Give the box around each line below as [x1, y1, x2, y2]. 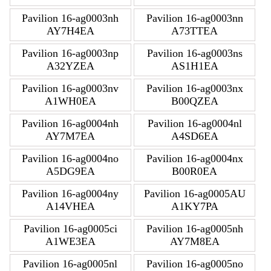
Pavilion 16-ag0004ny [22, 187, 119, 200]
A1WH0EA [44, 94, 96, 107]
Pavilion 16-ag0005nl [23, 257, 118, 270]
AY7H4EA [46, 24, 94, 37]
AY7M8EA [169, 235, 220, 247]
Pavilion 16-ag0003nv [22, 82, 119, 94]
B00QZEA [171, 94, 218, 107]
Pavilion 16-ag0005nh [146, 222, 243, 235]
